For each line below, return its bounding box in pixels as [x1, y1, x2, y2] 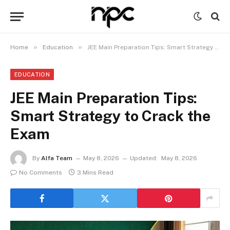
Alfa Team [41, 155, 72, 162]
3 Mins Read [77, 169, 113, 176]
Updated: [130, 155, 158, 162]
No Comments [19, 169, 62, 176]
